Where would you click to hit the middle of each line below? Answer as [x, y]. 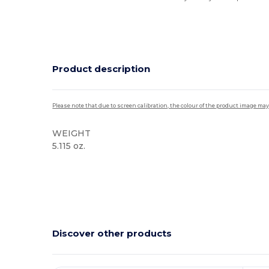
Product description [101, 69]
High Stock [74, 165]
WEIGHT [72, 133]
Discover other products [112, 233]
